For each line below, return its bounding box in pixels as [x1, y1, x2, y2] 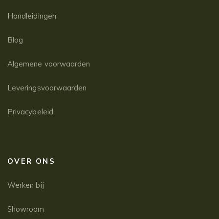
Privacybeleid [7, 107, 53, 116]
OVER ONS [7, 156, 56, 166]
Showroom [7, 204, 44, 214]
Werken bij [7, 180, 44, 190]
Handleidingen [7, 11, 56, 21]
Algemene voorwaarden [7, 59, 90, 68]
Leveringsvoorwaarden [7, 83, 87, 92]
